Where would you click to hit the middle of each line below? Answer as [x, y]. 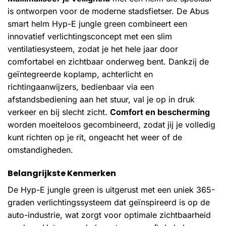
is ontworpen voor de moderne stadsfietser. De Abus [108, 11]
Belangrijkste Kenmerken [62, 174]
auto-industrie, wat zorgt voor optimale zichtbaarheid [109, 215]
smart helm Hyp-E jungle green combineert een [97, 24]
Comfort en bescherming [160, 112]
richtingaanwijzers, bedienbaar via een [81, 87]
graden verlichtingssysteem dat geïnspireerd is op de [109, 203]
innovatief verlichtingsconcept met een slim [90, 37]
